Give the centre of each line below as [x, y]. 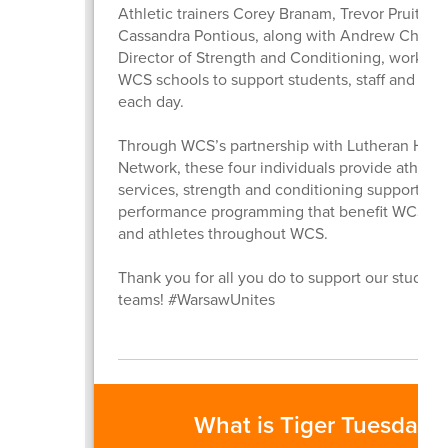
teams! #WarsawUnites [196, 298]
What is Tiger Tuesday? [318, 424]
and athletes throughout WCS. [222, 232]
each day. [150, 100]
